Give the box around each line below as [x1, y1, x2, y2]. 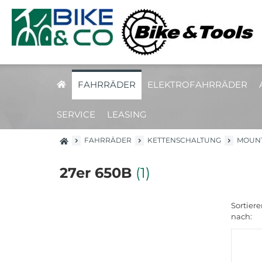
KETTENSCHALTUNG [147, 136, 221, 144]
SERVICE [57, 109, 95, 120]
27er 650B [60, 164, 136, 181]
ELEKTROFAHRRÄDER [147, 79, 247, 90]
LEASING [107, 109, 147, 120]
